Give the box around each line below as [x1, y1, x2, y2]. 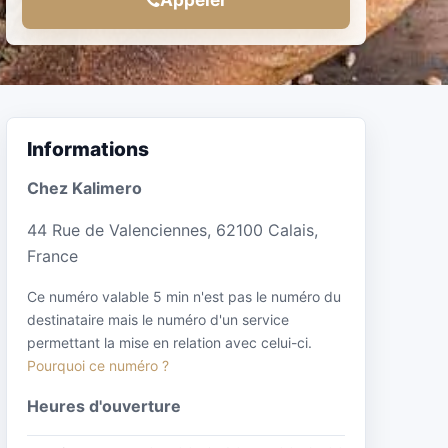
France [27, 245, 78, 266]
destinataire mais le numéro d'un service [27, 310, 289, 328]
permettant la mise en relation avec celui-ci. [27, 333, 312, 351]
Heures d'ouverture [27, 395, 181, 416]
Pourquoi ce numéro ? [27, 356, 169, 374]
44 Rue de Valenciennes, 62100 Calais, [27, 219, 318, 240]
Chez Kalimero [27, 177, 142, 198]
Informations [27, 137, 149, 161]
